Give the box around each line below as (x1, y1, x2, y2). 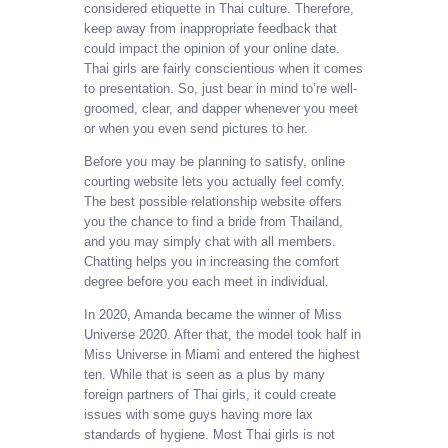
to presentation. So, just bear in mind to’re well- (84, 81, 357, 97)
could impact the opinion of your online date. (84, 41, 340, 57)
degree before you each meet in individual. (84, 274, 329, 290)
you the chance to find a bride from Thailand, (84, 214, 343, 230)
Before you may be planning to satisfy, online (84, 154, 345, 170)
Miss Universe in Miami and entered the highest (84, 347, 360, 363)
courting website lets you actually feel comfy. (84, 174, 345, 190)
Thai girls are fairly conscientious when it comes (84, 61, 363, 77)
